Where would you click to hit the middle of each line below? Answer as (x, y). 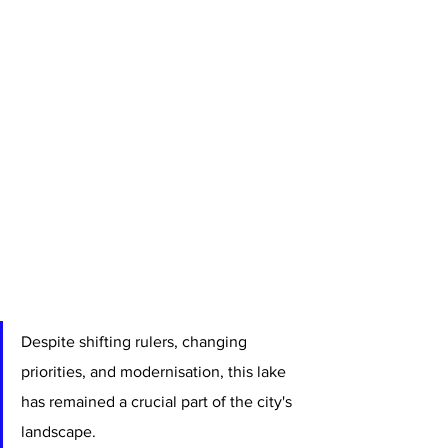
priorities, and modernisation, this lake (155, 372)
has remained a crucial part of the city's (158, 402)
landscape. (58, 432)
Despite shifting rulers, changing (136, 342)
